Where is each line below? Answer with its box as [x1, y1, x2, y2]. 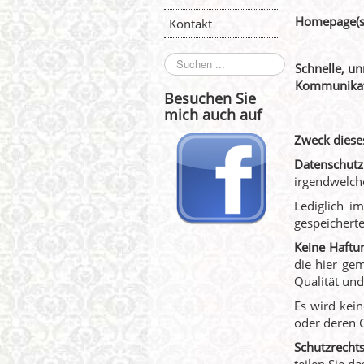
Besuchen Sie [164, 89, 256, 108]
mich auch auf [164, 105, 262, 124]
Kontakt [169, 15, 212, 32]
